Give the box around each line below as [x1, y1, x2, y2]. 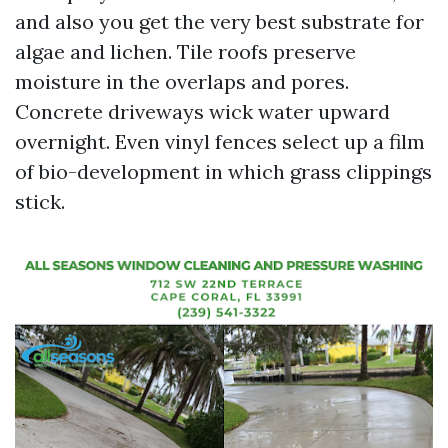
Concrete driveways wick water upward [15, 99, 390, 124]
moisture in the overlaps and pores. [15, 69, 349, 94]
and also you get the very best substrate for [15, 9, 424, 34]
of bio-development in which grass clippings [15, 159, 432, 184]
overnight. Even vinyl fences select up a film [15, 129, 425, 154]
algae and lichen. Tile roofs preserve [15, 39, 356, 64]
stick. [15, 189, 65, 214]
